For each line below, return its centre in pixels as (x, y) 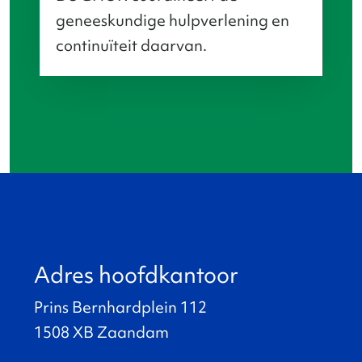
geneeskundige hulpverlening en (173, 20)
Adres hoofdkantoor (136, 275)
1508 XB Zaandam (101, 332)
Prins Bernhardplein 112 (120, 307)
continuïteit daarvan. (131, 45)
